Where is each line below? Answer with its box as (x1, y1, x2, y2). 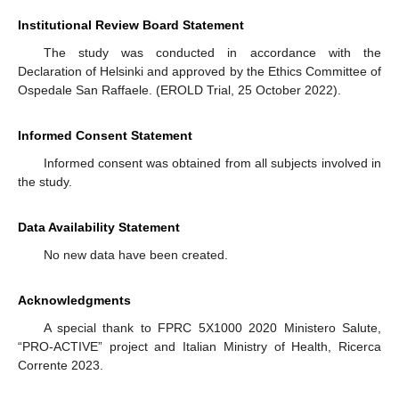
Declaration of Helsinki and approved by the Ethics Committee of (18, 64, 381, 79)
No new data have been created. (43, 248, 228, 263)
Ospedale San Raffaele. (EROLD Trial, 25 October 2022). (18, 83, 341, 98)
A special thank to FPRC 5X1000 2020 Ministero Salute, (43, 321, 381, 336)
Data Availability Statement (18, 220, 180, 235)
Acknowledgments (18, 293, 131, 308)
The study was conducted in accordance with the (43, 45, 381, 61)
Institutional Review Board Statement (18, 18, 244, 33)
